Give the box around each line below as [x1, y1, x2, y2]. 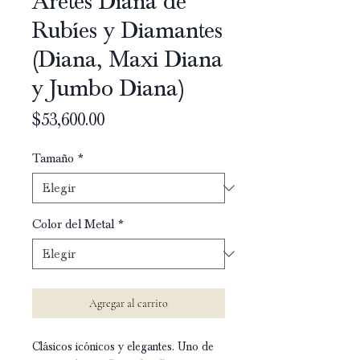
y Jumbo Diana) [32, 74, 185, 102]
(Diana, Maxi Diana [32, 45, 223, 73]
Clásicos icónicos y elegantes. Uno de [32, 339, 214, 354]
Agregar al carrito [89, 296, 168, 310]
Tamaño [32, 150, 74, 166]
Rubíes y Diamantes [32, 16, 223, 44]
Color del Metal [32, 216, 114, 231]
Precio [104, 108, 149, 129]
